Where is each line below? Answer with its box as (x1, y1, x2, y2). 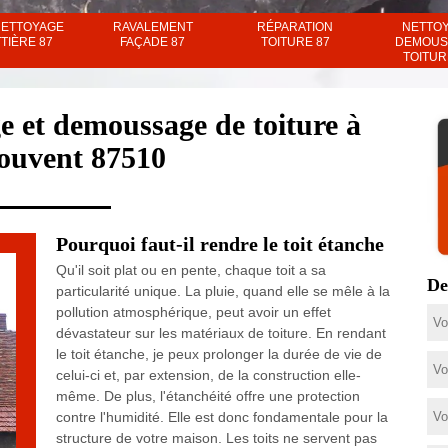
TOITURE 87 (260, 35, 330, 49)
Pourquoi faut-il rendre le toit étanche (55, 233, 384, 255)
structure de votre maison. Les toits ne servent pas (55, 430, 377, 446)
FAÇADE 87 (120, 35, 186, 49)
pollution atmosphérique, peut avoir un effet (55, 304, 331, 320)
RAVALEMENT (112, 20, 193, 34)
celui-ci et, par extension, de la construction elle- (55, 367, 361, 383)
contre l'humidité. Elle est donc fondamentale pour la (55, 409, 388, 425)
